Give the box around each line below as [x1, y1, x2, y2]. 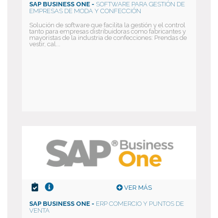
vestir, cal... [29, 40, 60, 48]
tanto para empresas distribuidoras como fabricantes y [29, 28, 186, 35]
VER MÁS [123, 184, 152, 191]
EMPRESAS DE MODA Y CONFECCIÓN [29, 7, 141, 15]
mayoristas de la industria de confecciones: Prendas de [29, 34, 187, 41]
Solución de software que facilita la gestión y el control [29, 21, 185, 29]
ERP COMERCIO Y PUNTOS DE [96, 200, 184, 207]
